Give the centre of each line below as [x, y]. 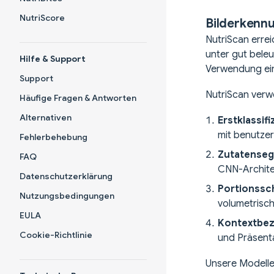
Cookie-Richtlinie [56, 235]
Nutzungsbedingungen [67, 196]
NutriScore [42, 18]
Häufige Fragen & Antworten [78, 98]
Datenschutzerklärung [66, 176]
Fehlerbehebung [54, 137]
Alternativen [46, 117]
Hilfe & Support [53, 59]
